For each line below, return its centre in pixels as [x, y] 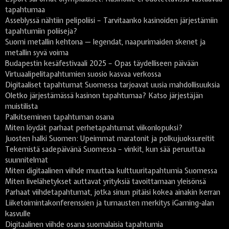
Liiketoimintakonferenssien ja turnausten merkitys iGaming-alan [110, 203]
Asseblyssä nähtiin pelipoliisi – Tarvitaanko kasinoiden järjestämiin [111, 21]
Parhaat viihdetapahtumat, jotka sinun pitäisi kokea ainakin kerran [113, 192]
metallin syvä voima [37, 53]
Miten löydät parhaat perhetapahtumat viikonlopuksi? [94, 128]
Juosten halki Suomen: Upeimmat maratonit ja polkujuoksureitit [110, 139]
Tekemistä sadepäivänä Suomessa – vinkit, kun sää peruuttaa [105, 150]
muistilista [21, 107]
